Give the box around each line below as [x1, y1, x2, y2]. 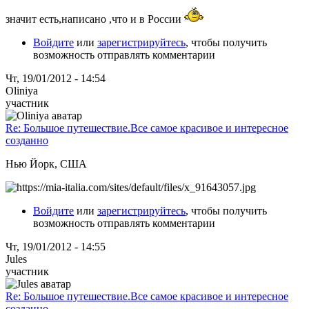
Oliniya [6, 84, 38, 97]
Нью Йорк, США [6, 157, 87, 170]
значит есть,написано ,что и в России [6, 12, 181, 25]
